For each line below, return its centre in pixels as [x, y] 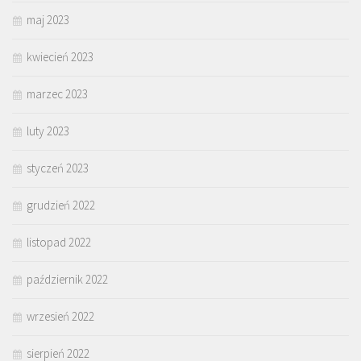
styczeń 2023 [58, 168]
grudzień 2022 [61, 205]
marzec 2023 [57, 94]
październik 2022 [67, 280]
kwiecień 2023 [60, 57]
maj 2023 [48, 20]
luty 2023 [48, 131]
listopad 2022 [59, 243]
